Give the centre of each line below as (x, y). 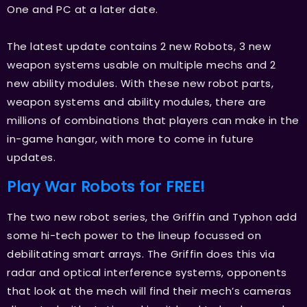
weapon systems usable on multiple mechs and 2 (142, 64)
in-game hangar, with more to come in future (131, 138)
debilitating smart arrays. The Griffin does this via (141, 254)
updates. (33, 157)
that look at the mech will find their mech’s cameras (149, 291)
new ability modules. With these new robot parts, (140, 83)
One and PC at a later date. (83, 9)
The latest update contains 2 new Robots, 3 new (139, 46)
